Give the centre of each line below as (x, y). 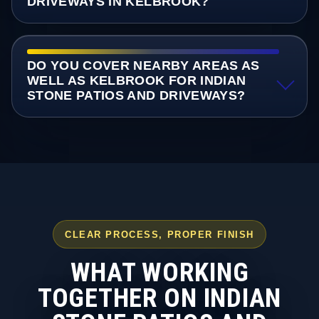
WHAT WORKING (159, 272)
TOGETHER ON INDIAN (159, 298)
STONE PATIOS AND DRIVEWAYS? (136, 96)
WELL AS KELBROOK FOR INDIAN (136, 81)
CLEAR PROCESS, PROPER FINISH (159, 234)
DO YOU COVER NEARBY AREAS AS (143, 66)
